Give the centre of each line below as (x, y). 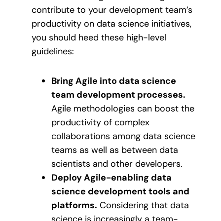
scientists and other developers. (117, 164)
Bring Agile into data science (114, 81)
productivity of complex (100, 122)
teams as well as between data (115, 150)
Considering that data (143, 205)
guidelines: (53, 51)
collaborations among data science (123, 136)
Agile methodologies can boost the (123, 108)
